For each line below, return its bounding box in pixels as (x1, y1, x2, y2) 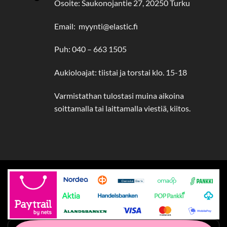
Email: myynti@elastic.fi (54, 21, 138, 31)
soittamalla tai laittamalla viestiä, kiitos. (54, 103, 191, 113)
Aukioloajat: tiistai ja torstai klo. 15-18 (54, 67, 187, 78)
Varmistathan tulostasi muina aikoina (54, 91, 184, 100)
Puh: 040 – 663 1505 (54, 44, 127, 54)
